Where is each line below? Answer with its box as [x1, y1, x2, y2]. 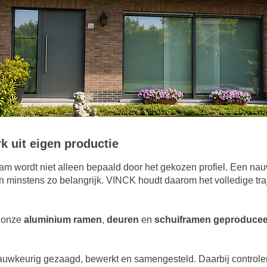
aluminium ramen [24, 214, 102, 225]
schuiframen [154, 214, 211, 225]
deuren [107, 214, 139, 225]
